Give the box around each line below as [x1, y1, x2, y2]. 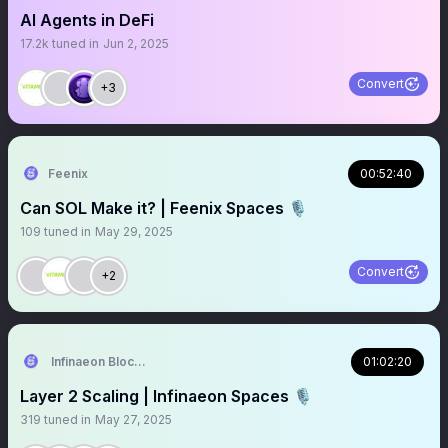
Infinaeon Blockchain [50, 354, 172, 369]
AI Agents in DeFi [20, 10, 154, 30]
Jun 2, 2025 [103, 36, 169, 51]
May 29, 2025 [95, 224, 173, 239]
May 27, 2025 [95, 412, 172, 427]
